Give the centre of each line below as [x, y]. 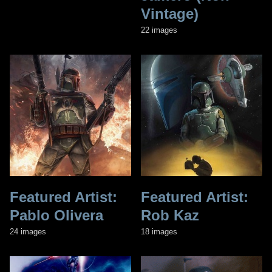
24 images [28, 231]
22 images [159, 30]
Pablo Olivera [56, 215]
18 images [159, 231]
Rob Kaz [170, 215]
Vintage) [170, 13]
